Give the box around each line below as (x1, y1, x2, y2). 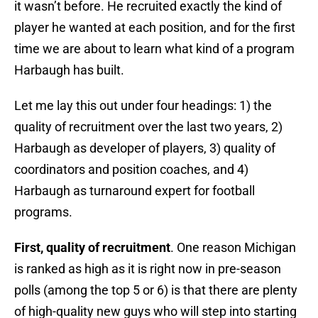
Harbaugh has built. (14, 62, 124, 78)
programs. (14, 204, 72, 220)
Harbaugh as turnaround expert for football (14, 183, 255, 199)
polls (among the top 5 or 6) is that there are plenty (14, 283, 297, 298)
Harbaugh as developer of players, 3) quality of (14, 141, 275, 156)
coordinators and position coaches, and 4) (14, 162, 248, 177)
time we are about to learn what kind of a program (14, 41, 295, 57)
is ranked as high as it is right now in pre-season (14, 261, 281, 277)
